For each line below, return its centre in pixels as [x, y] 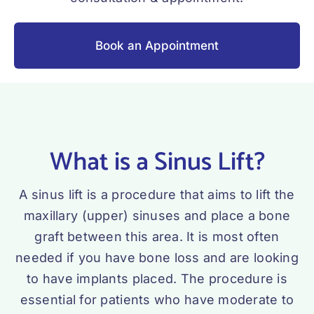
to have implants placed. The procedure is [157, 279]
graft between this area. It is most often [157, 237]
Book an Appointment [157, 46]
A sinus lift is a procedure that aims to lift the [157, 195]
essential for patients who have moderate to [157, 300]
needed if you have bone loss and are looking [157, 258]
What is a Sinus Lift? [157, 163]
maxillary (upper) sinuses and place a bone [157, 216]
